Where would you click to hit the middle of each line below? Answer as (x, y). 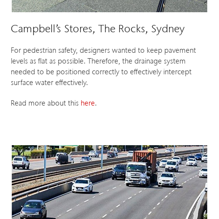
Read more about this (46, 103)
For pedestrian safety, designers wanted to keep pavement (104, 50)
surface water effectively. (50, 82)
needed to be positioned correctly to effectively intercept (101, 72)
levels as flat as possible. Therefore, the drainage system (99, 61)
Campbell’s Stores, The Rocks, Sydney (98, 28)
